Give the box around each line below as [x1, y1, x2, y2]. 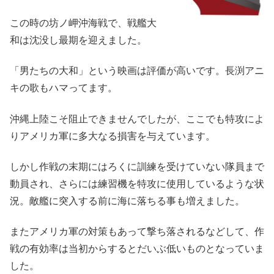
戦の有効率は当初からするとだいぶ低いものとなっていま [10, 243, 264, 254]
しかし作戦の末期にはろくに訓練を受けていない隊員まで [10, 161, 264, 172]
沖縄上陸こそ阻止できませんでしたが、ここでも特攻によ [10, 113, 264, 124]
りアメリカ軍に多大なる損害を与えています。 [10, 130, 215, 141]
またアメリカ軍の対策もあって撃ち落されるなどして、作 [10, 226, 264, 237]
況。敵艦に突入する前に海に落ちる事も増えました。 [10, 196, 245, 207]
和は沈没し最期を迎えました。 [10, 34, 147, 45]
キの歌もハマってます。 [10, 83, 117, 94]
